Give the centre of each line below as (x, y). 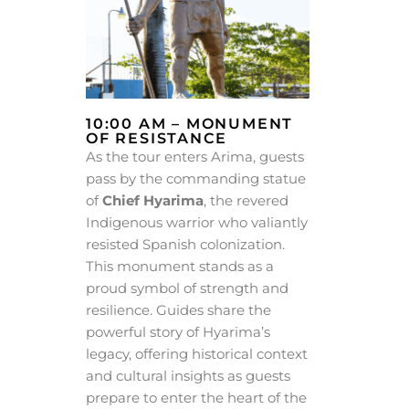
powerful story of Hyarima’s (178, 332)
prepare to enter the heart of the (196, 398)
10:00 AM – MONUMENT (190, 124)
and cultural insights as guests (188, 376)
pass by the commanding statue (196, 179)
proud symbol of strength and (187, 288)
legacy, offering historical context (197, 354)
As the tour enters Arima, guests (195, 157)
